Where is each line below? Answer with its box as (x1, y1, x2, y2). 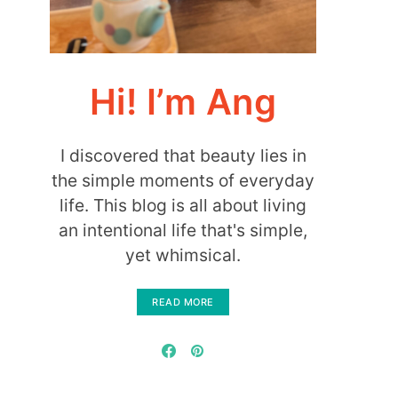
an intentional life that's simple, (59, 219, 307, 241)
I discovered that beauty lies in (60, 145, 306, 166)
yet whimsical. (125, 244, 241, 266)
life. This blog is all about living (60, 195, 306, 216)
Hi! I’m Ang (89, 80, 277, 123)
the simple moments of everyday (52, 170, 314, 191)
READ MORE (152, 296, 214, 308)
